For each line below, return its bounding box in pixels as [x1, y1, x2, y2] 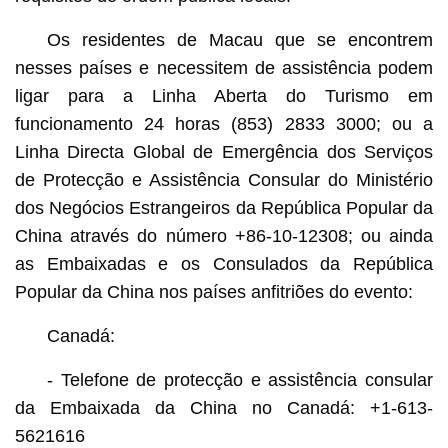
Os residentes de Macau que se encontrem [46, 29, 434, 50]
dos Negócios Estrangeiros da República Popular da [14, 197, 434, 218]
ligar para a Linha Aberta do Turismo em [14, 85, 434, 106]
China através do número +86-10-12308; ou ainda [14, 225, 434, 246]
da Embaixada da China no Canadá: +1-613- [14, 397, 434, 418]
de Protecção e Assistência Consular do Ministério [14, 169, 434, 190]
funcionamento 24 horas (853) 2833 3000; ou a [14, 113, 434, 134]
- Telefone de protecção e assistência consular [46, 369, 434, 390]
